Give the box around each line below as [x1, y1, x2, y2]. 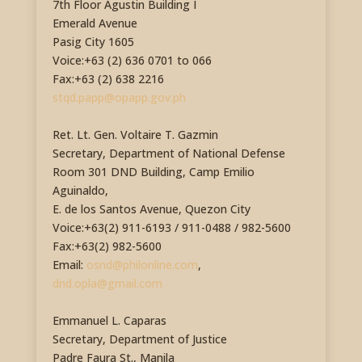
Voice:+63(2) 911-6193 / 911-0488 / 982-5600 [52, 220, 291, 236]
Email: [52, 257, 86, 273]
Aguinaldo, [52, 183, 108, 199]
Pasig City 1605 [52, 34, 134, 50]
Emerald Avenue [52, 15, 137, 32]
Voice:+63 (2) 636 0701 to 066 [52, 53, 212, 69]
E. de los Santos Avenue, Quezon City [52, 201, 250, 217]
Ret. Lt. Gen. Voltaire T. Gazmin [52, 127, 218, 143]
